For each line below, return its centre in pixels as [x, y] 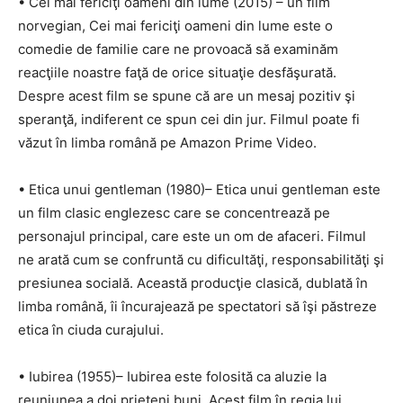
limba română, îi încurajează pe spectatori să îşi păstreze [197, 306]
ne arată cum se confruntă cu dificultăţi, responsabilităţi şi [201, 260]
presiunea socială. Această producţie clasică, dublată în [193, 283]
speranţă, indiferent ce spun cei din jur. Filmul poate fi [189, 119]
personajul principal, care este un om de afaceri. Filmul [192, 236]
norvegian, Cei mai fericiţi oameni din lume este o [175, 26]
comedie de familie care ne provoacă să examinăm [178, 49]
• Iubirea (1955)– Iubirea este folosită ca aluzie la [172, 376]
